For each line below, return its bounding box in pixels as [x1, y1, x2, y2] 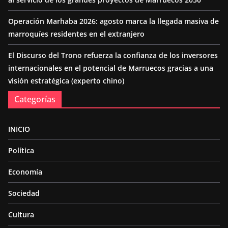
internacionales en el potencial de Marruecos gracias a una [8, 63, 213, 73]
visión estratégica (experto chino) [8, 76, 124, 86]
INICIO [8, 124, 30, 134]
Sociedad [8, 188, 40, 198]
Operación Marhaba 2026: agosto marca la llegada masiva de [8, 16, 219, 26]
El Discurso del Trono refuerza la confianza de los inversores [8, 50, 218, 61]
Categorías [14, 94, 55, 105]
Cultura [8, 210, 34, 220]
